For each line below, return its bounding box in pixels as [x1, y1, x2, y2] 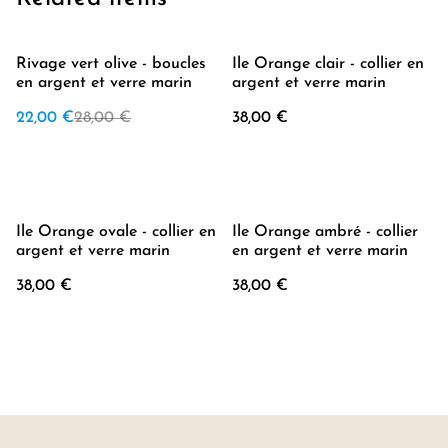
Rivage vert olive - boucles [16, 56, 206, 72]
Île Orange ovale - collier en [16, 224, 216, 240]
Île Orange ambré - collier [232, 224, 418, 240]
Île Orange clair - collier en [232, 56, 424, 72]
